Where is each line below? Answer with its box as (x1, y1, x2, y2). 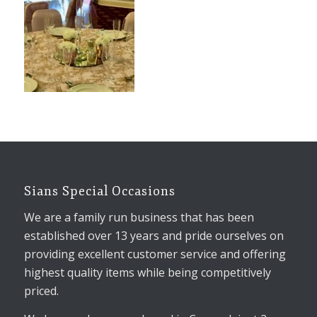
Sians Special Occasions (23, 183, 175, 200)
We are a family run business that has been (23, 209, 254, 225)
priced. (23, 282, 59, 299)
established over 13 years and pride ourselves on (23, 227, 284, 243)
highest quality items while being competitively (23, 264, 271, 280)
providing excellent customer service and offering (23, 246, 286, 262)
